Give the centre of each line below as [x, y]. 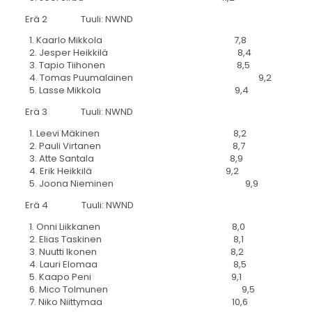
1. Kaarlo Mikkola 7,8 [135, 40]
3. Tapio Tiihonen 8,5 [137, 65]
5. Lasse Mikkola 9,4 [136, 91]
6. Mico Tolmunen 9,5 [140, 289]
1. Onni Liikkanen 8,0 [135, 226]
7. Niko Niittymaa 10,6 [136, 302]
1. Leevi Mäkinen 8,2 [135, 134]
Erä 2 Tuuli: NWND [79, 19]
